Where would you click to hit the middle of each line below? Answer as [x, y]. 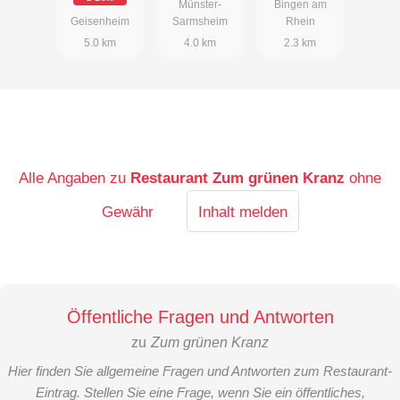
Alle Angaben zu [75, 177]
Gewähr [127, 211]
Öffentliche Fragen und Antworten [200, 317]
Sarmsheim [200, 21]
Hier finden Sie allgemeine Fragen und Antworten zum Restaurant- [200, 371]
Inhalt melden [242, 211]
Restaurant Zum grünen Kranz [238, 177]
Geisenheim [100, 21]
